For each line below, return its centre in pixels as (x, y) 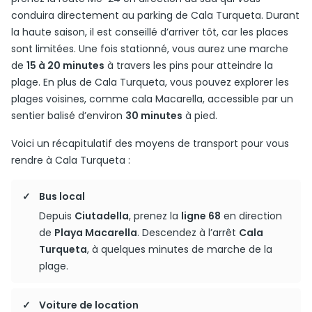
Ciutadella (102, 216)
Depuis (57, 216)
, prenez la (155, 216)
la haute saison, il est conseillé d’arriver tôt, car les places (150, 32)
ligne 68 (201, 216)
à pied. (200, 116)
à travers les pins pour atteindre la (189, 65)
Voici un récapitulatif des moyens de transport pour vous (150, 143)
